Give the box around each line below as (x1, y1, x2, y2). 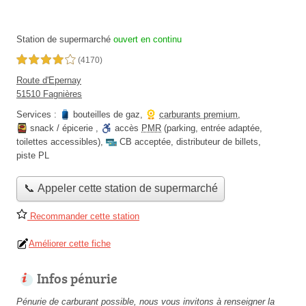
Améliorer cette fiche (29, 238, 111, 249)
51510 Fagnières (16, 89, 82, 99)
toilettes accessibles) (16, 137, 100, 147)
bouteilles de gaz (73, 109, 140, 120)
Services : (16, 109, 59, 120)
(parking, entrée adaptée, (161, 123, 262, 133)
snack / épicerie (30, 123, 93, 133)
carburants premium (159, 109, 238, 120)
